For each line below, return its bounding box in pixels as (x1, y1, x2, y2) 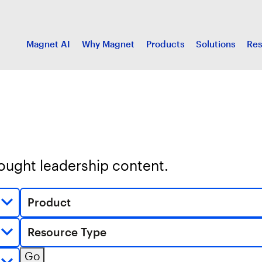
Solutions (196, 39, 235, 49)
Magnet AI (26, 39, 70, 49)
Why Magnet (82, 39, 135, 49)
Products (146, 39, 184, 49)
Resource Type (27, 225, 106, 239)
